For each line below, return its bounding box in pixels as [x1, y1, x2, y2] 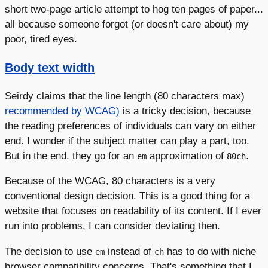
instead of [105, 245, 154, 257]
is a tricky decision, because [120, 105, 251, 117]
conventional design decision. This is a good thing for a [5, 190, 250, 202]
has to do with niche [164, 245, 256, 257]
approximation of [147, 150, 227, 162]
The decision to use [5, 245, 95, 257]
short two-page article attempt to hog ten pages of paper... [5, 3, 263, 15]
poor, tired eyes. [5, 33, 77, 45]
